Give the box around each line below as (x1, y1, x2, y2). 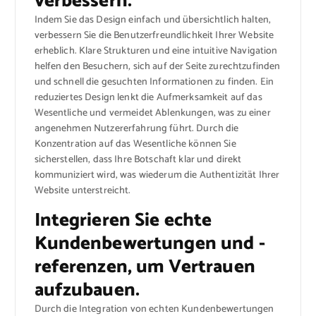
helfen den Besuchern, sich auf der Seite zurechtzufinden (34, 59, 281, 75)
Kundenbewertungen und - (34, 229, 265, 260)
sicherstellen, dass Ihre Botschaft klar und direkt (34, 152, 242, 169)
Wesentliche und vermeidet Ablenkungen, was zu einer (34, 105, 271, 122)
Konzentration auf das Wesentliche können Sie (34, 136, 236, 153)
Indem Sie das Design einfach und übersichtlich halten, (34, 12, 272, 29)
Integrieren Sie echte (34, 205, 212, 236)
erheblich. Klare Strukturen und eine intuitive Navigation (34, 43, 278, 60)
